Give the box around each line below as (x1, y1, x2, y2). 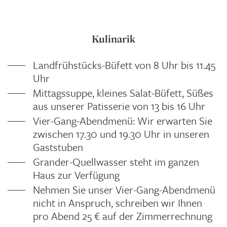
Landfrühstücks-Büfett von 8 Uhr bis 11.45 (33, 57, 215, 72)
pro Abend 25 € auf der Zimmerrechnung (33, 208, 212, 223)
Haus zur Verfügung (33, 167, 120, 182)
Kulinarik (92, 31, 135, 46)
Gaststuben (33, 139, 83, 155)
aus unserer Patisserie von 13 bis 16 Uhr (33, 98, 205, 113)
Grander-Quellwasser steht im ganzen (33, 154, 199, 169)
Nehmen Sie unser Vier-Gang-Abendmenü (33, 182, 215, 197)
